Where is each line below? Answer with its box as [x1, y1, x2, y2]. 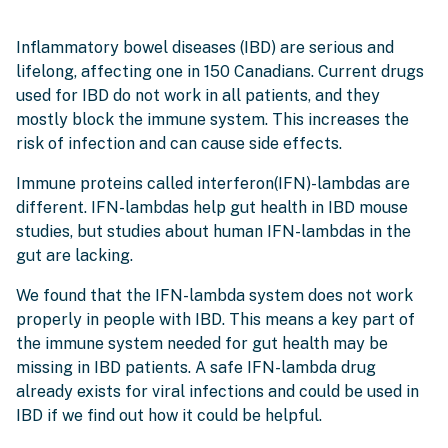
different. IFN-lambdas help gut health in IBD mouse [16, 197, 408, 217]
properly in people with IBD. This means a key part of [16, 309, 415, 329]
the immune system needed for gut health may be [16, 333, 388, 353]
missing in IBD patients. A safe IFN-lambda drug [16, 357, 376, 377]
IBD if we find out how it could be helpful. [16, 405, 322, 425]
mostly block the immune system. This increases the [16, 109, 409, 129]
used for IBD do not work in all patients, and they [16, 85, 380, 105]
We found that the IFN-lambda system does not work [16, 285, 413, 305]
